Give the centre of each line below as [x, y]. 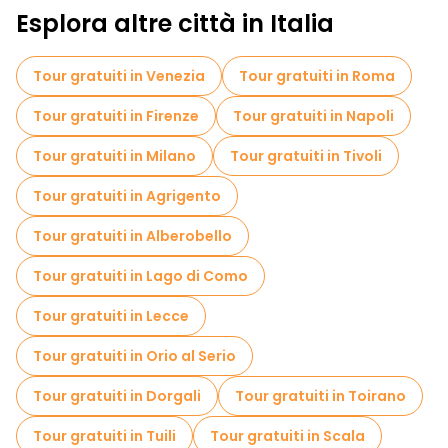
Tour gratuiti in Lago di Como [140, 276]
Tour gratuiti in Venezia [119, 76]
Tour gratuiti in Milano [114, 156]
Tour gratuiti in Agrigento [127, 196]
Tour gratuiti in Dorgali [117, 396]
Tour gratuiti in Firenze [116, 116]
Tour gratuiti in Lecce [111, 316]
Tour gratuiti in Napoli [313, 116]
